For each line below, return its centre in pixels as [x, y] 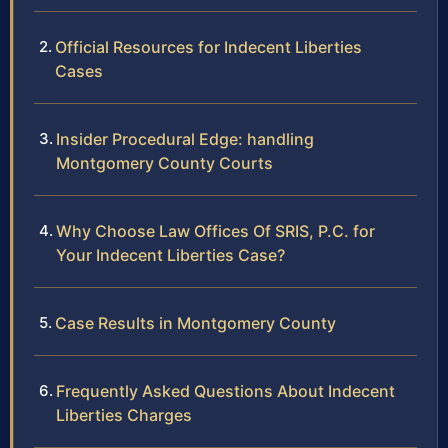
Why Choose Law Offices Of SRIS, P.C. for [215, 231]
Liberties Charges [124, 415]
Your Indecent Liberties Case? [170, 255]
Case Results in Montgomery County [195, 323]
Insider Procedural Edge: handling [185, 139]
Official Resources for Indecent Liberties [208, 47]
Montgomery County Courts [164, 163]
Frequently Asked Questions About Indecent [225, 391]
